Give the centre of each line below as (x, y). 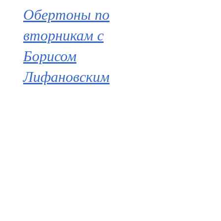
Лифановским (66, 76)
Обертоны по (66, 14)
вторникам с (63, 35)
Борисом (50, 55)
